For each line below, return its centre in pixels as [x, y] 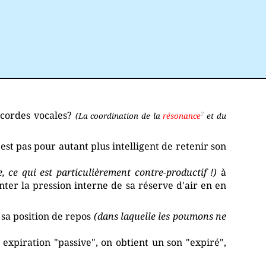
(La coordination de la [119, 116]
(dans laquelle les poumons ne [160, 216]
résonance [182, 116]
